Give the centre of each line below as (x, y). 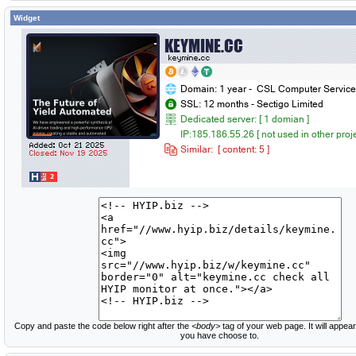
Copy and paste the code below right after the (103, 326)
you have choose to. (220, 335)
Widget (27, 18)
